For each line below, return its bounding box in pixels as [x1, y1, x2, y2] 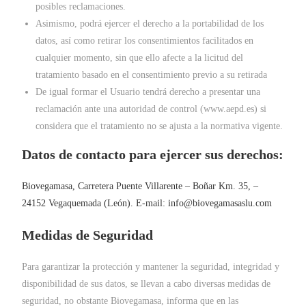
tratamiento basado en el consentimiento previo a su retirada [36, 70, 268, 80]
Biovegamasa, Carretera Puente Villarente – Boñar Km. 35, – [22, 181, 259, 191]
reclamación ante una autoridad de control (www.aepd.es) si [36, 104, 267, 114]
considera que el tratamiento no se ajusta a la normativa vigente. [36, 121, 283, 131]
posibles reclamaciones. [36, 1, 126, 12]
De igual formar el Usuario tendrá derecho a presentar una [36, 87, 261, 97]
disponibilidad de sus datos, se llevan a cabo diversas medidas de [22, 279, 271, 289]
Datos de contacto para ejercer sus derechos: [22, 147, 284, 162]
